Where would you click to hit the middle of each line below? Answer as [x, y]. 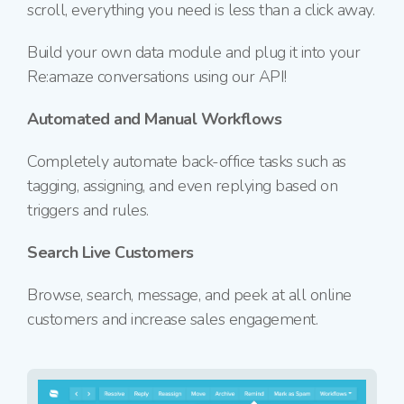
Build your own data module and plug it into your [193, 53]
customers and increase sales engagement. [172, 320]
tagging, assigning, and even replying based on [182, 186]
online [331, 295]
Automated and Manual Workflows [154, 119]
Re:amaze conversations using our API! [157, 77]
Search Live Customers [110, 253]
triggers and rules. [88, 211]
